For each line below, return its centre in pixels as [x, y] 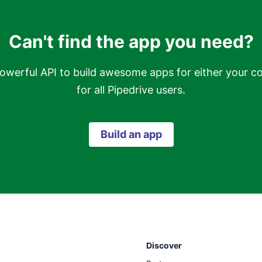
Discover [164, 245]
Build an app [131, 134]
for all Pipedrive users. [131, 90]
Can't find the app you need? [131, 42]
